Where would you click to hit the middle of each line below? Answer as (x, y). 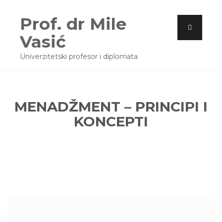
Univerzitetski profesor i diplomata (79, 56)
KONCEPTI (111, 121)
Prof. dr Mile (73, 24)
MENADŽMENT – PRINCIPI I (111, 107)
